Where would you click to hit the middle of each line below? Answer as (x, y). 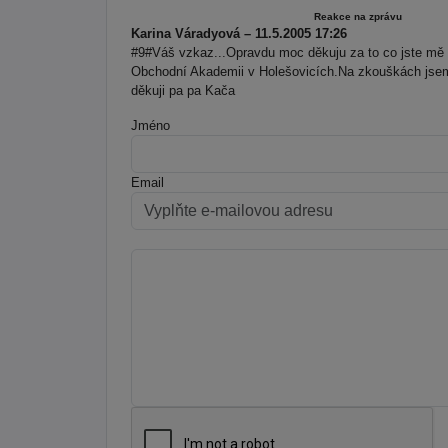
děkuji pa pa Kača (183, 90)
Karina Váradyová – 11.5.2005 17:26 (239, 33)
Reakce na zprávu (357, 16)
